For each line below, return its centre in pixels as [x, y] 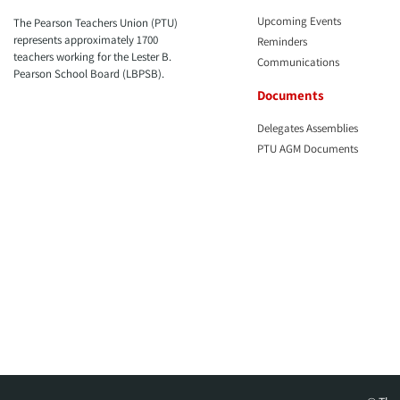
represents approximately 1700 [86, 39]
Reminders [283, 41]
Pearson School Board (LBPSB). [89, 73]
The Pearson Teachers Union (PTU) [96, 22]
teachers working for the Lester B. [92, 56]
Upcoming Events [300, 21]
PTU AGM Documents [308, 148]
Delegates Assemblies [308, 128]
